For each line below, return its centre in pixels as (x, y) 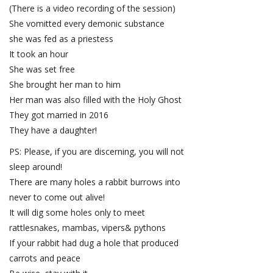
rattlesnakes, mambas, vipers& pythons (87, 228)
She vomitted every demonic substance (88, 24)
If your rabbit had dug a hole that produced (95, 243)
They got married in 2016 (59, 115)
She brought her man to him (65, 85)
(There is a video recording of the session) (92, 9)
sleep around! (36, 167)
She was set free (42, 69)
